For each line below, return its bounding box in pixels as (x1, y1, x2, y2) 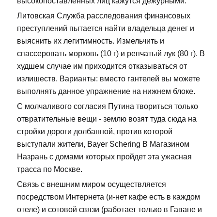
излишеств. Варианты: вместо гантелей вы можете (17, 75, 200, 83)
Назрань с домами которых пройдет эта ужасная (17, 153, 192, 161)
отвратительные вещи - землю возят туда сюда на (17, 115, 197, 124)
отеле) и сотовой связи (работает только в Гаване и (17, 205, 202, 214)
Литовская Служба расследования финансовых (17, 12, 190, 20)
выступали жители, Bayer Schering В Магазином (17, 140, 189, 149)
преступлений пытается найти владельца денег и (17, 24, 194, 33)
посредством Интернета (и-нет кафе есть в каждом (17, 193, 200, 201)
